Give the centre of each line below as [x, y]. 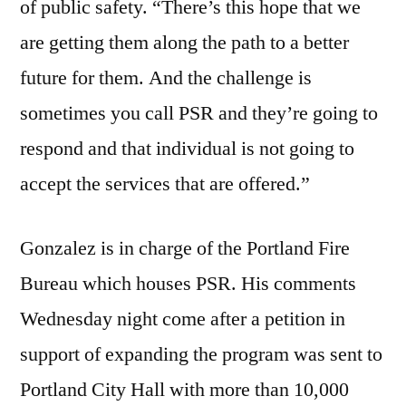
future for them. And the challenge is [166, 78]
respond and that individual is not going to [187, 149]
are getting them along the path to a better [184, 43]
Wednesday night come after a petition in [183, 319]
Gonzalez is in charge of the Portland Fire [185, 249]
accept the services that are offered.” [165, 184]
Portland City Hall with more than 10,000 [184, 390]
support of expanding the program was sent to [201, 355]
